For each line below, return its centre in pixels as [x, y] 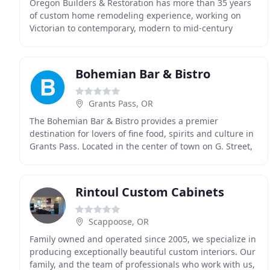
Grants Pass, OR [121, 103]
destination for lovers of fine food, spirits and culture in [142, 133]
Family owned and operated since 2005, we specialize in [143, 239]
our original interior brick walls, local [104, 159]
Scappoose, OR [119, 221]
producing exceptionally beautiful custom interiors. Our [143, 252]
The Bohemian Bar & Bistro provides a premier [124, 121]
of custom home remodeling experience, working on [135, 15]
